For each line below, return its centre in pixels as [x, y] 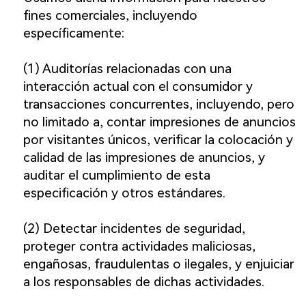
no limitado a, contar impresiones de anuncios [159, 122]
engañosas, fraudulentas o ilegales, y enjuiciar [158, 264]
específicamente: [73, 33]
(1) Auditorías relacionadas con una [127, 69]
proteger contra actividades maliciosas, [139, 247]
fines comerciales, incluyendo [110, 16]
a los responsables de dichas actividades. [143, 282]
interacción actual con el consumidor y [138, 87]
